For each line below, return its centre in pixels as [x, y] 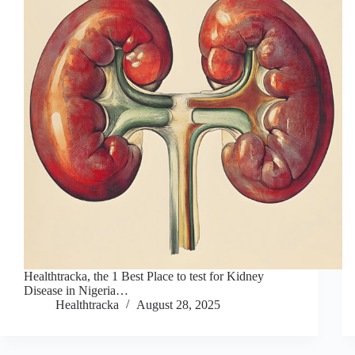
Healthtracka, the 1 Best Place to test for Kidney [144, 277]
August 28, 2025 [178, 305]
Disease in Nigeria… [76, 291]
